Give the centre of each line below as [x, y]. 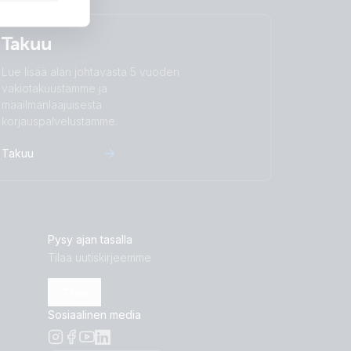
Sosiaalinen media [94, 315]
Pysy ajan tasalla [90, 239]
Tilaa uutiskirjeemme [100, 257]
